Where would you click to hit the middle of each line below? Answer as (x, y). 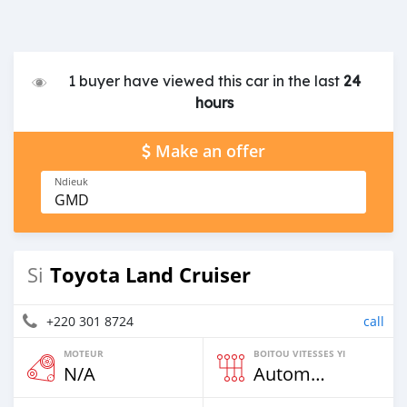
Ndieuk (71, 182)
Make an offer (210, 151)
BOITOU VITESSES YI (299, 353)
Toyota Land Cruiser (150, 275)
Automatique (318, 374)
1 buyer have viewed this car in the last (206, 81)
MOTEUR (84, 353)
